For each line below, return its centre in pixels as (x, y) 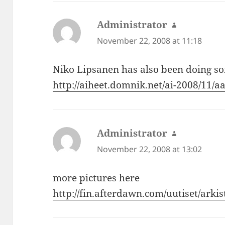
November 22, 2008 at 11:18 (150, 41)
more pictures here (96, 178)
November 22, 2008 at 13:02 (150, 149)
